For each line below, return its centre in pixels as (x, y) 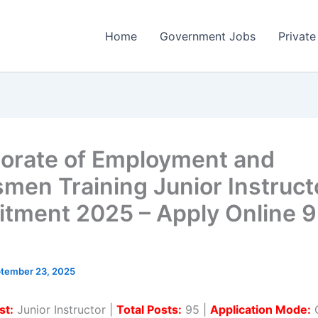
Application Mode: (261, 309)
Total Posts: (149, 309)
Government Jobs (208, 36)
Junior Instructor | (65, 309)
